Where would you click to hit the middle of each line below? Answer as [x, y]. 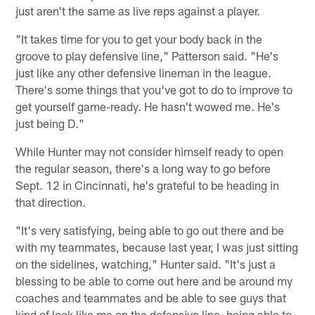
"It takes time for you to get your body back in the [139, 39]
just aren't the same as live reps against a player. [138, 11]
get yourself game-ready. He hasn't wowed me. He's [148, 107]
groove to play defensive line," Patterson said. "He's [147, 56]
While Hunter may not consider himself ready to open [150, 152]
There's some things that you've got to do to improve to [154, 90]
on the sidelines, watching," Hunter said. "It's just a [146, 264]
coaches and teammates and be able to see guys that [151, 298]
